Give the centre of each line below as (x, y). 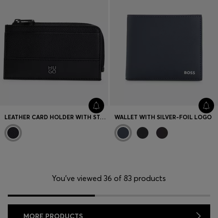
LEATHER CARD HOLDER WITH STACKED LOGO (103, 117)
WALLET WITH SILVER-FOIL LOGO (163, 117)
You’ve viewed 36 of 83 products (109, 178)
